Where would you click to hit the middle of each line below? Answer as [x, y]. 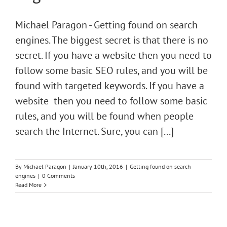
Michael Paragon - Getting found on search [106, 25]
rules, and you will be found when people [104, 116]
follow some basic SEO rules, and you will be [111, 70]
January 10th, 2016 [98, 166]
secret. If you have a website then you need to [113, 55]
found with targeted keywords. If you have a [110, 86]
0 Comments [59, 176]
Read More [28, 185]
